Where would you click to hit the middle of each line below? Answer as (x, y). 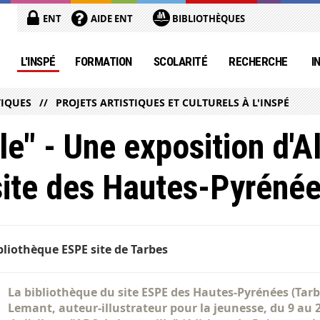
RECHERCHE (258, 61)
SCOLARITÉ (180, 61)
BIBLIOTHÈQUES (208, 19)
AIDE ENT (111, 19)
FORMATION (104, 61)
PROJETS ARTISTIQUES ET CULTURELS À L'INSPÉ (173, 103)
